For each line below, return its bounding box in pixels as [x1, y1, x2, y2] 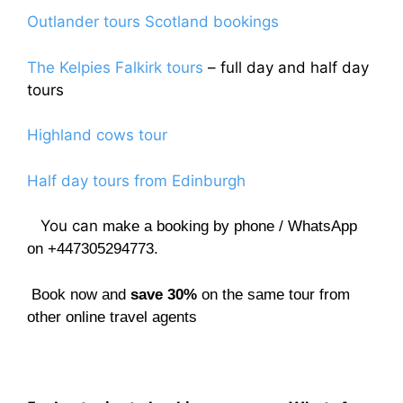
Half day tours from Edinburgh [27, 171, 246, 190]
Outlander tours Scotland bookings [27, 13, 279, 31]
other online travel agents [27, 308, 197, 326]
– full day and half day [203, 58, 369, 76]
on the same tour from [197, 285, 350, 303]
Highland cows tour [27, 126, 167, 145]
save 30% [130, 285, 197, 303]
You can [27, 217, 103, 236]
